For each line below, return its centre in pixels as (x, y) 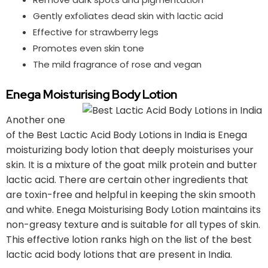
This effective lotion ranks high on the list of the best (129, 239)
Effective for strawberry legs (96, 32)
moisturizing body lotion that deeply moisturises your (130, 150)
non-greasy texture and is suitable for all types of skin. (133, 224)
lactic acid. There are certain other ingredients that (127, 179)
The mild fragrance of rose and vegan (117, 65)
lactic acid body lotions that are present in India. (119, 254)
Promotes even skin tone (89, 48)
